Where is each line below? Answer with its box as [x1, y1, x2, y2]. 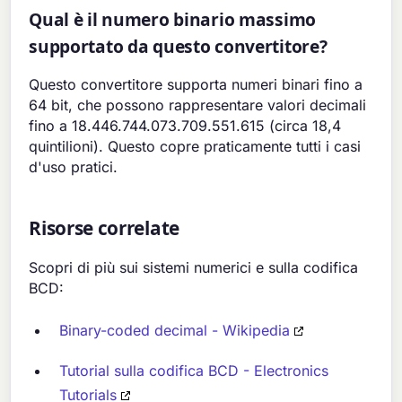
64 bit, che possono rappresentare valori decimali [29, 95, 367, 114]
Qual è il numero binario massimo [29, 6, 316, 31]
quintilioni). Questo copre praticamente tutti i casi [29, 136, 362, 155]
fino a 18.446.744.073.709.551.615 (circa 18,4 [29, 116, 342, 135]
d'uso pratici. [29, 157, 118, 176]
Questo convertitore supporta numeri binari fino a [29, 74, 363, 93]
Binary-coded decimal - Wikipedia [59, 321, 291, 340]
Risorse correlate [29, 214, 179, 240]
